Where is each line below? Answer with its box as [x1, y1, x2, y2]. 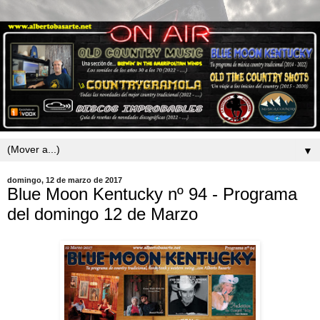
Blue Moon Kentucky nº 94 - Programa [7, 184, 297, 204]
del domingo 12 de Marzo [7, 204, 198, 224]
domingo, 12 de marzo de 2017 [7, 175, 122, 184]
